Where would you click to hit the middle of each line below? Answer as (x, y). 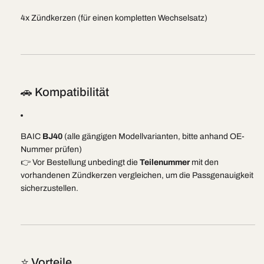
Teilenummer (165, 162)
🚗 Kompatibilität (65, 92)
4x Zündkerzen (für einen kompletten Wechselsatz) (114, 18)
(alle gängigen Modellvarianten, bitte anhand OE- (154, 136)
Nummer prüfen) (51, 149)
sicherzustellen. (49, 188)
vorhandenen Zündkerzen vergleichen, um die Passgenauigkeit (137, 175)
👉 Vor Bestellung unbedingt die (80, 162)
